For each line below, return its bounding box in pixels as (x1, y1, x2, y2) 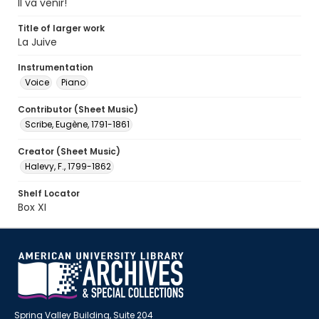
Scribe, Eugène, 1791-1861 (25, 118, 130, 130)
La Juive (18, 35, 57, 49)
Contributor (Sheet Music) (18, 103, 138, 115)
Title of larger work (18, 22, 105, 34)
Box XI (18, 200, 46, 214)
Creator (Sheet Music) (18, 145, 120, 157)
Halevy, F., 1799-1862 (25, 160, 111, 172)
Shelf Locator (18, 187, 80, 199)
